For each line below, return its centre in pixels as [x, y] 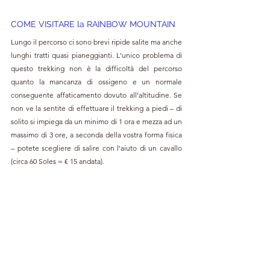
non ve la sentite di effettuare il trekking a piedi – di [96, 108]
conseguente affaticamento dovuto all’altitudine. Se [96, 95]
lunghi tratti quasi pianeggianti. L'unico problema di [96, 55]
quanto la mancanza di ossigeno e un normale [96, 82]
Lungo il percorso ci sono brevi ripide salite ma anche [96, 42]
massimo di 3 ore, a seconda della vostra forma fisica [96, 135]
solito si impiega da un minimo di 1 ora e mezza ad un [96, 122]
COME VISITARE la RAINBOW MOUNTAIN [93, 24]
